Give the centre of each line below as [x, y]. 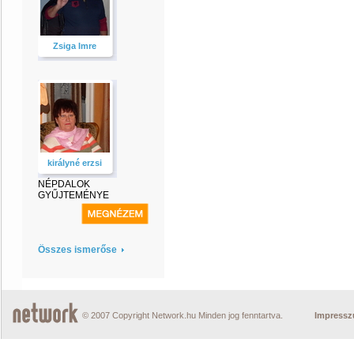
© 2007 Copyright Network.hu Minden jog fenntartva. [183, 315]
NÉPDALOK [64, 184]
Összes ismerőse [77, 250]
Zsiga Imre [75, 46]
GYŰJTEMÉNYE [73, 195]
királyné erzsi [75, 163]
